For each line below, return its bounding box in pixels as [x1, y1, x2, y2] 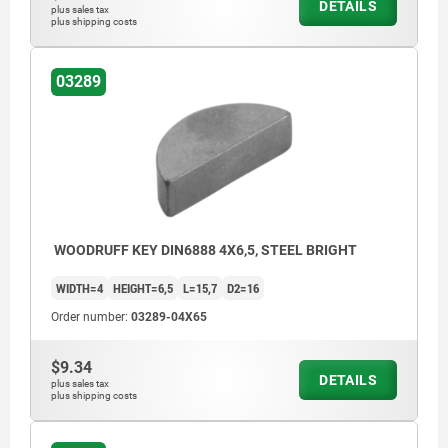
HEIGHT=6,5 [113, 278, 173, 297]
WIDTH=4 [56, 278, 103, 297]
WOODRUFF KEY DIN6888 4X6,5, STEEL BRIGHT [51, 241, 357, 258]
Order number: [51, 309, 131, 324]
